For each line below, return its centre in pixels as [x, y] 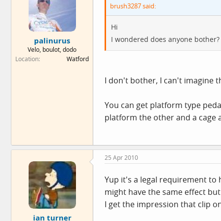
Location [27, 59]
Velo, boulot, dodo [52, 49]
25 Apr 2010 [121, 158]
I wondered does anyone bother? [165, 39]
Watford [78, 59]
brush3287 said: [133, 6]
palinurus [52, 40]
